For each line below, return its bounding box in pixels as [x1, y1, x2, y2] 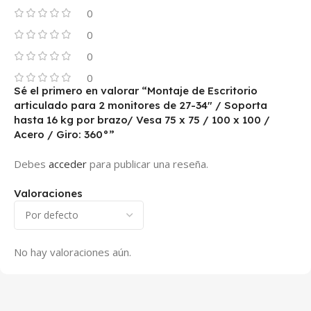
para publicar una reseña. [87, 156, 208, 171]
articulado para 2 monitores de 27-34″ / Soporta [14, 98, 267, 112]
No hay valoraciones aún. [14, 244, 131, 259]
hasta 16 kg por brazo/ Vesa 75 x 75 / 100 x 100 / [14, 112, 270, 126]
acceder [49, 156, 87, 171]
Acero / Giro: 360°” [14, 127, 115, 141]
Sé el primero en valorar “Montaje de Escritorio [14, 83, 258, 97]
